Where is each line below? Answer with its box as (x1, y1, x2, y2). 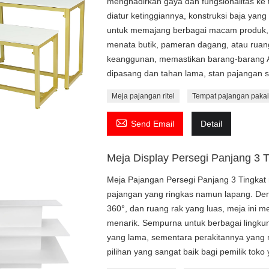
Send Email (131, 118, 175, 128)
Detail (201, 118, 223, 128)
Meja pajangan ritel (112, 91, 175, 100)
